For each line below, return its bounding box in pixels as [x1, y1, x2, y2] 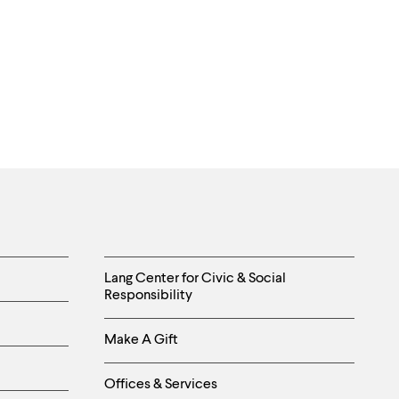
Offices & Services [104, 377, 217, 392]
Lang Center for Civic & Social [104, 271, 286, 286]
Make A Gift [104, 332, 178, 347]
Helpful [103, 259, 198, 289]
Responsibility [104, 288, 192, 303]
